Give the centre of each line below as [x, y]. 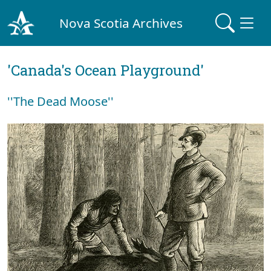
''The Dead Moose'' [60, 101]
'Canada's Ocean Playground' [106, 70]
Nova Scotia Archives [121, 23]
